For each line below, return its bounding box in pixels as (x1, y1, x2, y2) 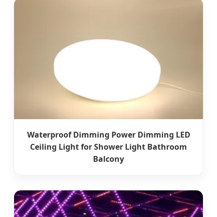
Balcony (93, 154, 124, 165)
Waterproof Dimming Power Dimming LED (27, 129, 190, 140)
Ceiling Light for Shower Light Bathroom (30, 141, 187, 153)
